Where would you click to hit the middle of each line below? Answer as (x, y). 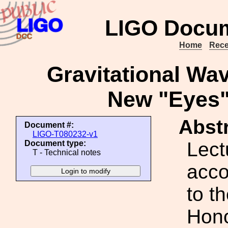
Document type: (55, 143)
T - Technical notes (67, 152)
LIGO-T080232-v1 (65, 134)
